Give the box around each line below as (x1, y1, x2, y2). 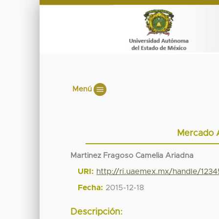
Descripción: (70, 208, 123, 217)
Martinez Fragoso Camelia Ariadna (70, 152, 194, 159)
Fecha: (78, 183, 104, 192)
